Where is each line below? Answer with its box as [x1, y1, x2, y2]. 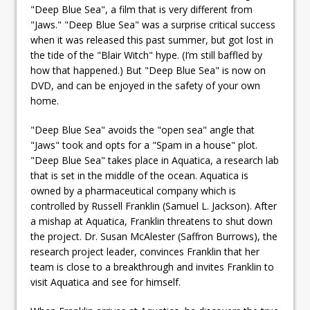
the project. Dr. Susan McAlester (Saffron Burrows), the [30, 229, 277, 243]
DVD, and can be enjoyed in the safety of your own [30, 78, 260, 92]
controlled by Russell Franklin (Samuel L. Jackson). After [30, 199, 277, 212]
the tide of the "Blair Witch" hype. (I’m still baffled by [30, 48, 262, 62]
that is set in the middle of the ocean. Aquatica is [30, 168, 248, 182]
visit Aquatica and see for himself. [30, 275, 181, 289]
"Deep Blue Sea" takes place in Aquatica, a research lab [30, 153, 279, 167]
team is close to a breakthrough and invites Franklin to [30, 259, 274, 273]
